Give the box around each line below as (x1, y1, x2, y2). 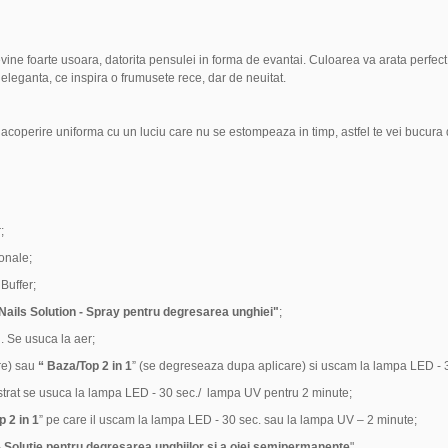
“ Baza (37, 359, 76, 374)
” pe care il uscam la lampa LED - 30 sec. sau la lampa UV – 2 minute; (38, 413, 417, 428)
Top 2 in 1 (78, 359, 132, 374)
